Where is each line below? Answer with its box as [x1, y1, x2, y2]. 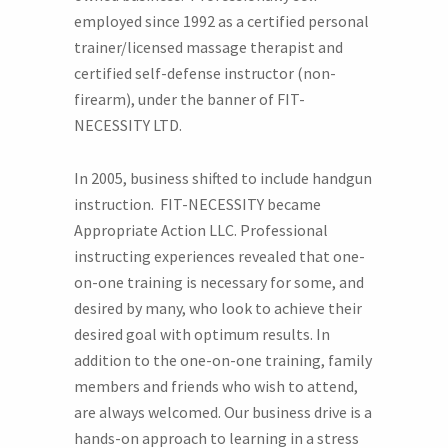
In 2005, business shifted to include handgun [74, 168, 372, 188]
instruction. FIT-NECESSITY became [74, 194, 321, 214]
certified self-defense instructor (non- [74, 63, 336, 83]
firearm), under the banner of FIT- [74, 89, 305, 109]
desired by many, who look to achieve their [74, 298, 362, 318]
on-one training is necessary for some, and [74, 272, 364, 292]
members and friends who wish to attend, [74, 376, 358, 396]
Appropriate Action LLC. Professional [74, 220, 328, 240]
